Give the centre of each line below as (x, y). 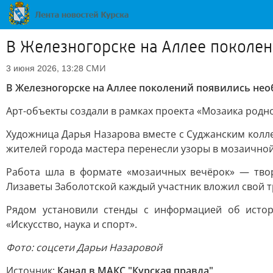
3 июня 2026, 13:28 (45, 68)
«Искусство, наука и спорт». (72, 224)
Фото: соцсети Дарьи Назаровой (84, 247)
